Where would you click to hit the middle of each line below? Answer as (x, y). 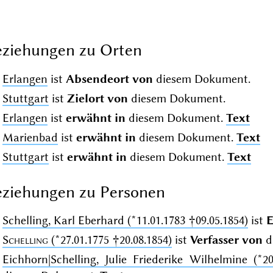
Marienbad (30, 137)
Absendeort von (109, 79)
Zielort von (97, 98)
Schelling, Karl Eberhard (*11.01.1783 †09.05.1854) (125, 221)
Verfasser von (226, 240)
